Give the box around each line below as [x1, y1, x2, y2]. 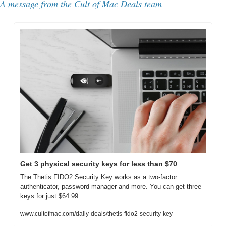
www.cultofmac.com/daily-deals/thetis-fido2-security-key [20, 210, 173, 217]
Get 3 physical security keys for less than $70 [20, 159, 177, 168]
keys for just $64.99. [20, 192, 80, 200]
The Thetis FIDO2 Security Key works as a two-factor [20, 173, 177, 181]
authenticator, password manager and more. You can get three [20, 182, 201, 190]
